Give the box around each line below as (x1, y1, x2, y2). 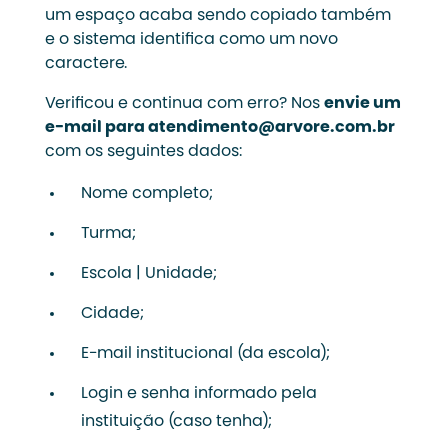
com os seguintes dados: (44, 144, 242, 160)
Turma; (80, 226, 136, 242)
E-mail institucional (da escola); (80, 346, 330, 362)
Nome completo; (80, 186, 213, 202)
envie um (323, 96, 401, 112)
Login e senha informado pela (80, 386, 317, 402)
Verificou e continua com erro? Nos (44, 96, 324, 112)
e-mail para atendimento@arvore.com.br (44, 120, 395, 136)
